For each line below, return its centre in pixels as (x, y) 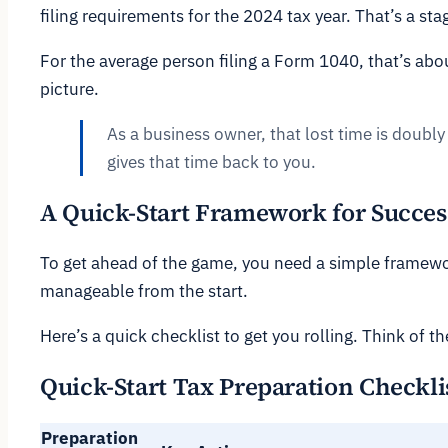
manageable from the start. (144, 290)
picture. (69, 88)
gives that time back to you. (211, 161)
